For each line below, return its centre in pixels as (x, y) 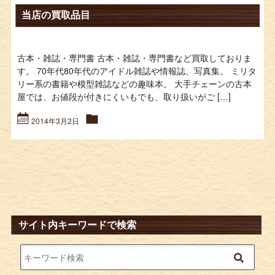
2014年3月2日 (56, 120)
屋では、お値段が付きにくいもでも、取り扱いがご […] (124, 96)
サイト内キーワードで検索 (77, 224)
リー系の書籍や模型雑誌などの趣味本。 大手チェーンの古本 (134, 83)
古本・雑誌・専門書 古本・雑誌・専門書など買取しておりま (134, 57)
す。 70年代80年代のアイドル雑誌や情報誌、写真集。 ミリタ (137, 70)
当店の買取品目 (56, 14)
